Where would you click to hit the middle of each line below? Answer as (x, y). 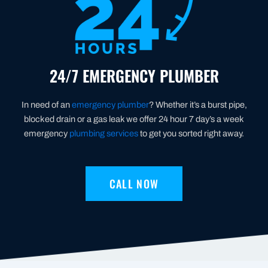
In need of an (46, 104)
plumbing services (104, 133)
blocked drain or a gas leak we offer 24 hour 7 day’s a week (134, 119)
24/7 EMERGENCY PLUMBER (134, 75)
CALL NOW (134, 183)
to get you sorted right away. (191, 133)
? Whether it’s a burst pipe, (198, 104)
